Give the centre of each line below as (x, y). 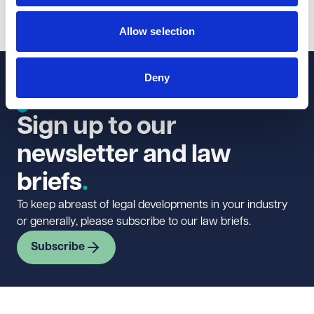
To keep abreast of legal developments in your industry (152, 205)
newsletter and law (124, 154)
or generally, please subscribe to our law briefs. (134, 221)
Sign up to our (96, 126)
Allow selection (157, 31)
